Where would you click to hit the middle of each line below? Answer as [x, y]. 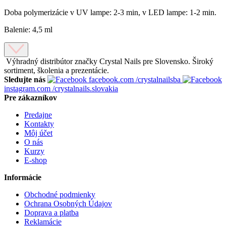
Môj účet [38, 133]
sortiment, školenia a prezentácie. [56, 70]
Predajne [38, 115]
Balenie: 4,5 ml [28, 29]
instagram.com [28, 88]
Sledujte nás [25, 79]
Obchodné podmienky [60, 194]
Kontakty [39, 124]
